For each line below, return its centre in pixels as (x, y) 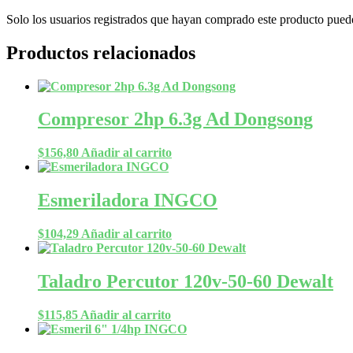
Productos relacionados (101, 52)
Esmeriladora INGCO (128, 201)
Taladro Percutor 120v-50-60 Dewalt (186, 282)
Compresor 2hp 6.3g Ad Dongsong (175, 119)
